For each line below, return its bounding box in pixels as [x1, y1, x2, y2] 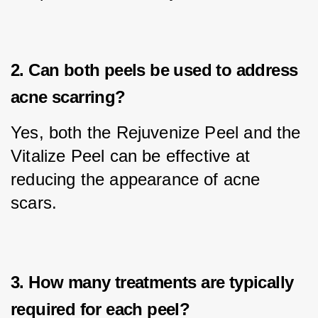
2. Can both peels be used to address [11, 60, 298, 79]
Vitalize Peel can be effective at [11, 146, 256, 166]
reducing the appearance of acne [11, 170, 265, 190]
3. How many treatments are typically [11, 272, 294, 292]
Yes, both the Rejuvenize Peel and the [11, 123, 306, 143]
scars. [11, 193, 57, 213]
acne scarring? [11, 87, 126, 106]
